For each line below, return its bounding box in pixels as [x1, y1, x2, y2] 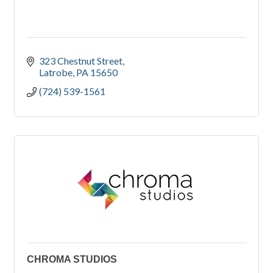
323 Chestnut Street [39, 55, 122, 67]
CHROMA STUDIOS [27, 254, 117, 265]
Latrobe [39, 66, 73, 79]
